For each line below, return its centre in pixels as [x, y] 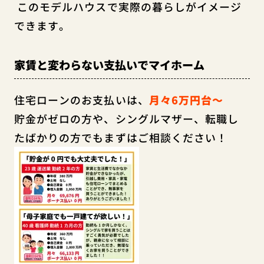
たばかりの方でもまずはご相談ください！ [121, 137]
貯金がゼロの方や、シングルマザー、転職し [126, 118]
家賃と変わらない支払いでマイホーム [109, 65]
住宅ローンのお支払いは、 [81, 99]
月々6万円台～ [186, 99]
